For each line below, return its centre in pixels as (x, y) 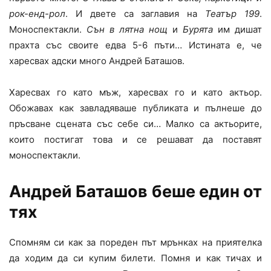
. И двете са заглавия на (135, 14)
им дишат (237, 30)
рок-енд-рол (37, 14)
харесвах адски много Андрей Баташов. (97, 61)
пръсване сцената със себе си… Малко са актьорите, (135, 124)
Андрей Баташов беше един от (135, 192)
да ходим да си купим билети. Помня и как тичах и (135, 258)
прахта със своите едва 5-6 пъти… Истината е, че (135, 45)
